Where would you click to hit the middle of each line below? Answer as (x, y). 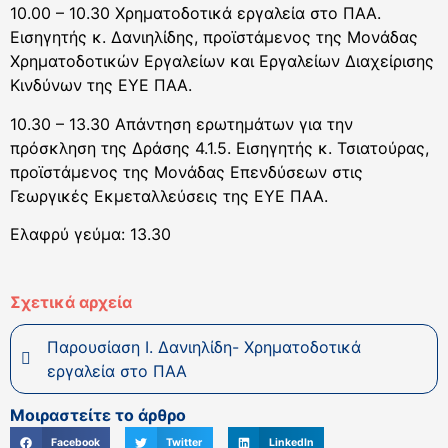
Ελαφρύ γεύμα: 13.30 (90, 234)
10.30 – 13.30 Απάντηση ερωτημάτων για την (181, 123)
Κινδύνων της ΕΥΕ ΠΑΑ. (101, 85)
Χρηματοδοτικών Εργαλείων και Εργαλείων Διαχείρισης (222, 61)
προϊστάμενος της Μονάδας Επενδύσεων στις (186, 171)
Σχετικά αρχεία (71, 302)
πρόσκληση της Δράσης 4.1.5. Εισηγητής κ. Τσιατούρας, (219, 147)
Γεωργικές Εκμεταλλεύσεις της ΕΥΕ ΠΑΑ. (169, 195)
